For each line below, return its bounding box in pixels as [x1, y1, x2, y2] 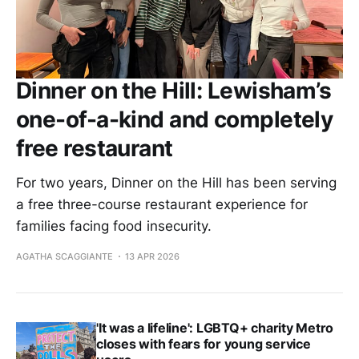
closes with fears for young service [96, 335, 311, 352]
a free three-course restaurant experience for [16, 196, 308, 212]
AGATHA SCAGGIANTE [16, 250, 113, 262]
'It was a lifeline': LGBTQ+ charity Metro [96, 319, 334, 336]
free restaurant [16, 134, 173, 162]
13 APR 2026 [125, 250, 179, 262]
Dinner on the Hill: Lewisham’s [16, 76, 332, 104]
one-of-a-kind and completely [16, 105, 333, 133]
